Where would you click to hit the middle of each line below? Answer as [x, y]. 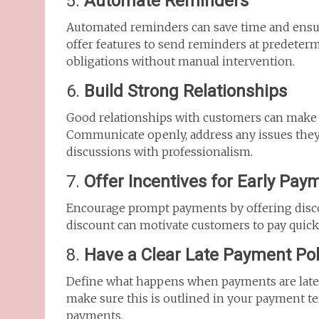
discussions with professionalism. [159, 152]
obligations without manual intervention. [181, 61]
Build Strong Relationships [185, 91]
